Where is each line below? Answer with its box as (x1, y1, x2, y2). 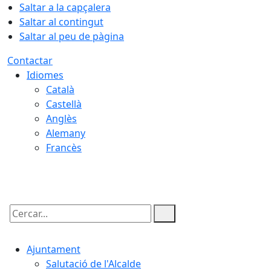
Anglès (46, 112, 77, 125)
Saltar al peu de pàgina (19, 30, 124, 43)
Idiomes (27, 68, 64, 82)
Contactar (7, 54, 53, 67)
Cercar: (7, 217, 39, 230)
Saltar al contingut (19, 15, 103, 28)
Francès (46, 141, 82, 154)
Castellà (46, 97, 82, 111)
